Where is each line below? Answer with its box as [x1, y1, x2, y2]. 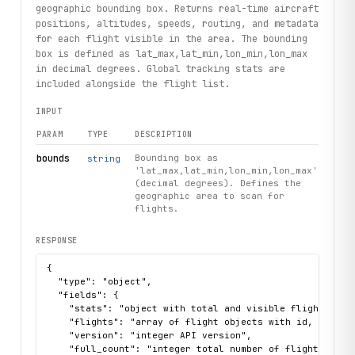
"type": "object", [47, 275, 153, 287]
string [87, 152, 121, 164]
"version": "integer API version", [47, 329, 253, 341]
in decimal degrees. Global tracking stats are [36, 62, 286, 75]
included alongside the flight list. [36, 77, 231, 90]
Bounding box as [135, 151, 219, 163]
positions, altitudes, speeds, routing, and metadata [36, 17, 319, 30]
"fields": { [47, 288, 120, 300]
